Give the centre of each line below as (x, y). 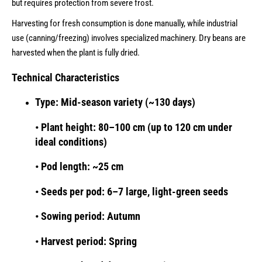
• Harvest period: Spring (86, 241)
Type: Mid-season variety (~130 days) (115, 103)
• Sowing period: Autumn (88, 217)
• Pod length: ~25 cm (79, 167)
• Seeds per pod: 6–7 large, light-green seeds (132, 192)
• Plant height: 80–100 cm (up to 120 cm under (134, 127)
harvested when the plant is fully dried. (76, 53)
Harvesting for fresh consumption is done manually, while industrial (125, 24)
